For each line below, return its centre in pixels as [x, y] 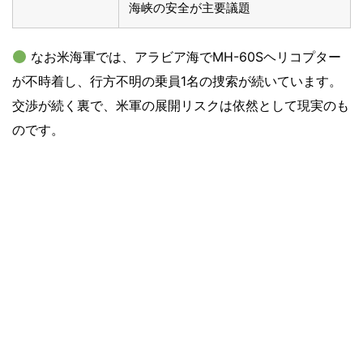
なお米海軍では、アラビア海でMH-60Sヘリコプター [184, 57]
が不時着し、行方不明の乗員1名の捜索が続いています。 [177, 81]
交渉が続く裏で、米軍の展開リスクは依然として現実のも [181, 106]
